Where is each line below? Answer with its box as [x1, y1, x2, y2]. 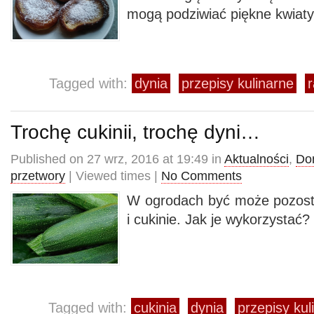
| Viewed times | [65, 169, 161, 183]
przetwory [11, 169, 65, 183]
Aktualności [224, 152, 289, 166]
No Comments [161, 169, 242, 183]
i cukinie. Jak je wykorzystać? [127, 212, 310, 227]
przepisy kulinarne [182, 76, 294, 91]
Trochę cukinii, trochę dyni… [11, 121, 260, 143]
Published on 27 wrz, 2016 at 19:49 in [11, 152, 224, 166]
